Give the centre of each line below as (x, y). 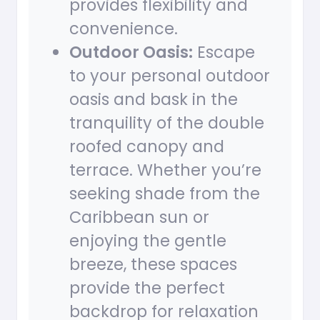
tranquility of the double (167, 123)
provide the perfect (147, 288)
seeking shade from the (165, 194)
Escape (224, 52)
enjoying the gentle (148, 241)
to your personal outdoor (170, 76)
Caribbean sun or (139, 217)
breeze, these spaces (153, 265)
